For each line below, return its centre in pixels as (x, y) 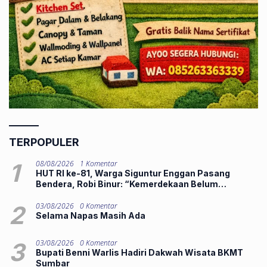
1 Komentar (99, 163)
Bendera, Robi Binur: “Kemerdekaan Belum (127, 184)
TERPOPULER (44, 142)
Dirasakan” (60, 194)
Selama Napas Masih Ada (91, 215)
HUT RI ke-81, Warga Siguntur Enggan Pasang (133, 173)
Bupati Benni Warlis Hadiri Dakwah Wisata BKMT (139, 252)
